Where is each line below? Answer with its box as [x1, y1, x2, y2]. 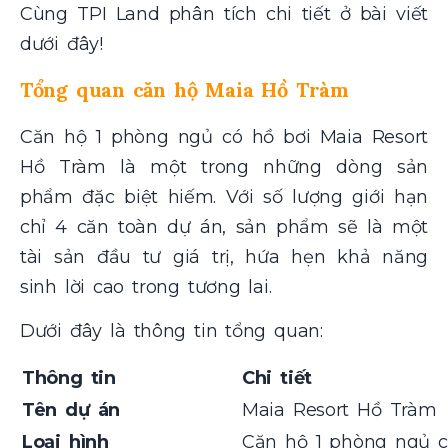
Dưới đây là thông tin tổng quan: [20, 320, 323, 343]
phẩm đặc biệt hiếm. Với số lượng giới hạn [20, 185, 428, 208]
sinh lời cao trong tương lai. [20, 275, 272, 298]
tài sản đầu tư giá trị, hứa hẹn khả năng [20, 245, 428, 268]
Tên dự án [22, 398, 121, 421]
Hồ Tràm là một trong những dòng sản [20, 155, 428, 178]
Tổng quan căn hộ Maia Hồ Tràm [20, 76, 349, 102]
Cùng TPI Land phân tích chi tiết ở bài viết [20, 3, 428, 26]
